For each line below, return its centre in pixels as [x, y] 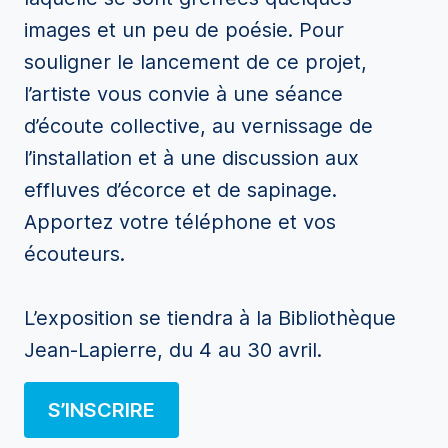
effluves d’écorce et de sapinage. [180, 190]
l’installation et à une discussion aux [191, 158]
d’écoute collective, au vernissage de [198, 126]
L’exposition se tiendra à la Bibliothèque [210, 318]
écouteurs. [74, 254]
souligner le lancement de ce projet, [195, 62]
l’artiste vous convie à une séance [183, 94]
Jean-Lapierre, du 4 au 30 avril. [173, 350]
